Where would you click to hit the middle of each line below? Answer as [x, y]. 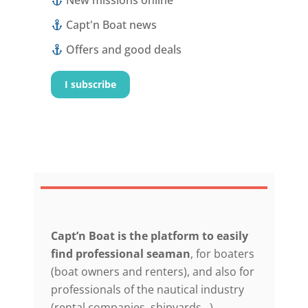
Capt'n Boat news [110, 25]
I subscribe [90, 85]
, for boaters [222, 254]
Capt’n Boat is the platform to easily [150, 236]
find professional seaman [121, 254]
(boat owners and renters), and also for [153, 272]
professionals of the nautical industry [147, 290]
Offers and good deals [123, 50]
